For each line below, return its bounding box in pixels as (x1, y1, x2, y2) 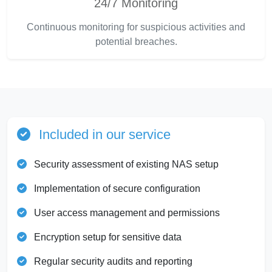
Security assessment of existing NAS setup (32, 159, 219, 170)
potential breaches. (95, 36, 177, 47)
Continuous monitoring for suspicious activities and (27, 22, 245, 33)
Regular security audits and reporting (32, 256, 192, 267)
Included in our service (35, 127, 171, 143)
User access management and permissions (32, 208, 220, 219)
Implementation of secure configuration (32, 183, 200, 194)
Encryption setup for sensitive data (32, 232, 182, 243)
